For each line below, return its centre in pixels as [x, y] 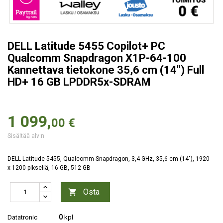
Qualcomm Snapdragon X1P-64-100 [97, 58]
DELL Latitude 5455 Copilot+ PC [86, 46]
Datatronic [22, 217]
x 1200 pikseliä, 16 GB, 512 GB [49, 167]
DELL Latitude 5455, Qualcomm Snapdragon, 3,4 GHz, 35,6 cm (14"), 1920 [109, 159]
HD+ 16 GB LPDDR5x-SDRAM [79, 82]
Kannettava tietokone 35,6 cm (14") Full [106, 70]
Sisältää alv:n [26, 136]
